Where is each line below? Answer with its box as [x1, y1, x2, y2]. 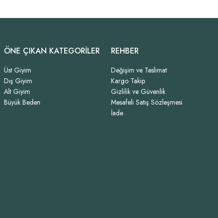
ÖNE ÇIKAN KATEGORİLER [4, 45, 100, 56]
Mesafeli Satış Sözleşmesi [111, 97, 182, 107]
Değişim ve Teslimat [111, 65, 167, 75]
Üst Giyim [4, 65, 31, 75]
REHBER [111, 45, 139, 56]
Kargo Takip [111, 76, 145, 86]
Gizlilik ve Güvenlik [111, 87, 165, 96]
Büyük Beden [4, 97, 40, 107]
